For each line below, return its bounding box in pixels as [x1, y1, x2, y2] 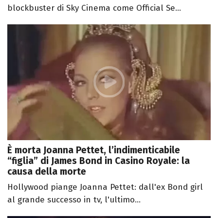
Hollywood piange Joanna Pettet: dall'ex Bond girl [7, 182, 203, 193]
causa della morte [7, 166, 86, 178]
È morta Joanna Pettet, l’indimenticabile [7, 145, 180, 156]
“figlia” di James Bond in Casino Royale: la [7, 155, 190, 167]
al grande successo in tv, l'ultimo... [7, 195, 141, 205]
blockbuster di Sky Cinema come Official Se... [7, 2, 181, 13]
